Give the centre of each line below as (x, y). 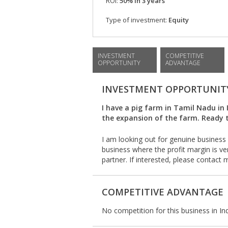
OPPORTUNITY (119, 63)
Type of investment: (136, 20)
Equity (178, 20)
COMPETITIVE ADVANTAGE (163, 192)
